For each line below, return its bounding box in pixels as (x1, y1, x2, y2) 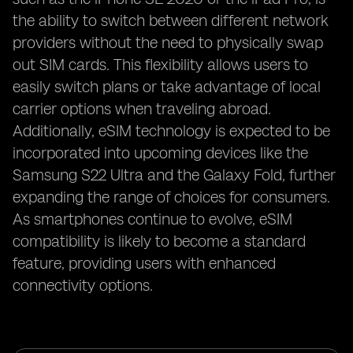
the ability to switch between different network (13, 11, 329, 30)
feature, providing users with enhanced (13, 254, 276, 273)
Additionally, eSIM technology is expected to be (13, 121, 330, 140)
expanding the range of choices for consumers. (13, 188, 330, 206)
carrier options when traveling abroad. (13, 99, 271, 118)
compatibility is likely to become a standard (13, 232, 306, 251)
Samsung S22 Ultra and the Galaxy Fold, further (13, 165, 336, 184)
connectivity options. (13, 276, 153, 295)
